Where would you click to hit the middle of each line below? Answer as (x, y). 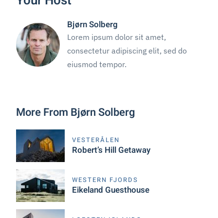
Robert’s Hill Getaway (111, 150)
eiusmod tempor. (97, 64)
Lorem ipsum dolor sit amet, (117, 37)
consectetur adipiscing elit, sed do (127, 50)
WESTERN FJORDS (105, 180)
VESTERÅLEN (96, 140)
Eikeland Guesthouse (111, 190)
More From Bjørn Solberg (76, 112)
